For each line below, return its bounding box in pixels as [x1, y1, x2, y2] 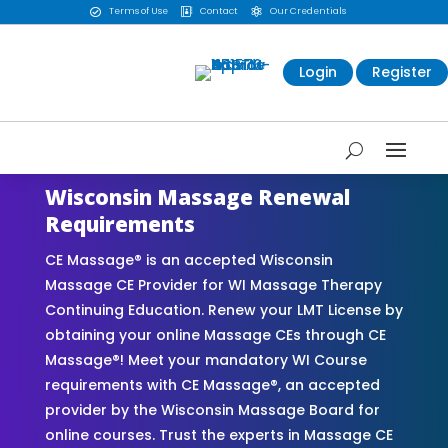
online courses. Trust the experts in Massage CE [44, 424, 393, 445]
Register [372, 62, 432, 83]
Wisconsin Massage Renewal [44, 182, 350, 211]
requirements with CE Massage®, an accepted [44, 374, 380, 395]
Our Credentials [269, 5, 346, 18]
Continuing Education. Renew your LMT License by [44, 299, 403, 320]
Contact [199, 5, 238, 18]
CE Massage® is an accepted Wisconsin [44, 249, 333, 270]
